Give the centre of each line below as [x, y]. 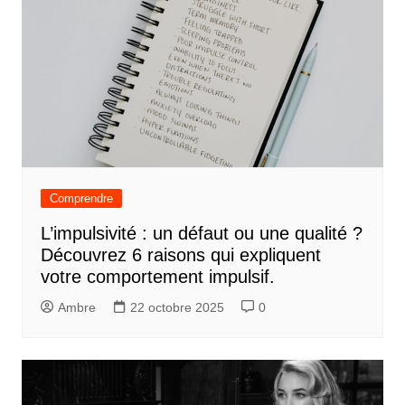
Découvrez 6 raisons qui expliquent [180, 254]
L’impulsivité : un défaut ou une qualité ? [201, 233]
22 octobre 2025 [177, 307]
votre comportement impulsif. [157, 276]
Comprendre [81, 198]
